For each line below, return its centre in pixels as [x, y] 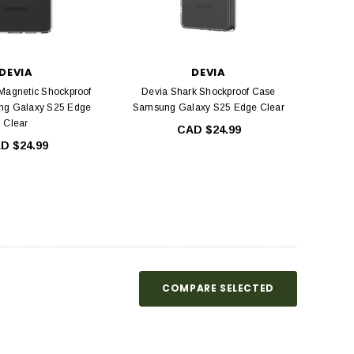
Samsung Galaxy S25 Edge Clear [209, 108]
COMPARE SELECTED [218, 288]
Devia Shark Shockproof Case [209, 92]
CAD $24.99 [209, 130]
